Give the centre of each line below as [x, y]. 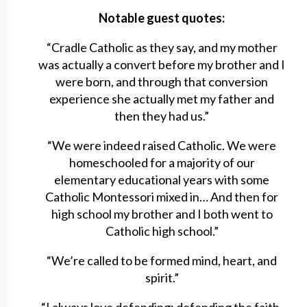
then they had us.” [162, 116]
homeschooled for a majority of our [162, 163]
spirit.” [162, 278]
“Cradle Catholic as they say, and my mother [162, 48]
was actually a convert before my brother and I [162, 65]
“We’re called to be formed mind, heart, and [162, 261]
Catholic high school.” [162, 231]
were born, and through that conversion [162, 82]
